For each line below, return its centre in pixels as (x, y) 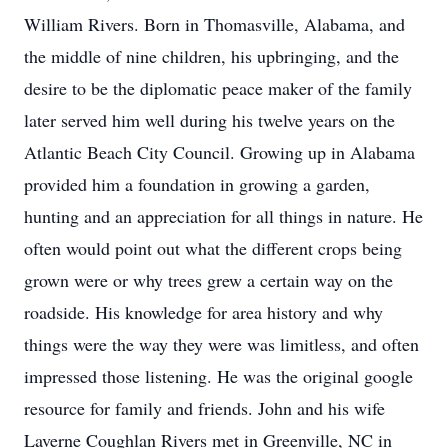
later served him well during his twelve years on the (209, 120)
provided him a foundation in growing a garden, (197, 184)
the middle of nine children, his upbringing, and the (211, 56)
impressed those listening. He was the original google (218, 376)
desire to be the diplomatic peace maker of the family (218, 88)
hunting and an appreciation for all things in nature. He (223, 216)
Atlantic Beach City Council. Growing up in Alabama (219, 152)
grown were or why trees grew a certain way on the (208, 280)
